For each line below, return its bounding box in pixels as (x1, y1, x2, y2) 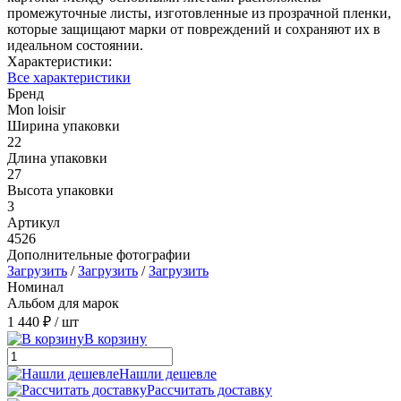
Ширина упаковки (7, 117, 120, 133)
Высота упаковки (7, 182, 114, 198)
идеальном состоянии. (7, 37, 143, 53)
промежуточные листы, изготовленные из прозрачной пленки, (7, 4, 391, 21)
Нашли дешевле (119, 365, 217, 381)
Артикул (7, 214, 60, 230)
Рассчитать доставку (147, 381, 272, 397)
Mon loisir (7, 101, 65, 117)
